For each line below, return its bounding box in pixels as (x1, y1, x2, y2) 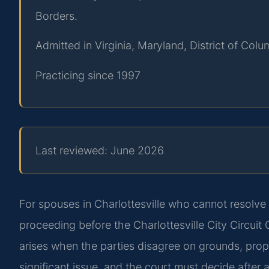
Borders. (35, 9, 77, 22)
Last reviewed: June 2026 (35, 144, 164, 157)
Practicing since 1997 (35, 68, 141, 82)
